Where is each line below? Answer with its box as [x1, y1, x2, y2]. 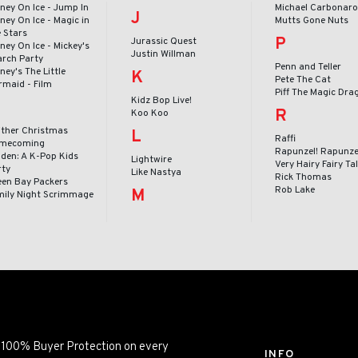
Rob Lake [275, 183, 316, 197]
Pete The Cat [275, 73, 332, 86]
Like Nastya [130, 165, 181, 179]
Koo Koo [130, 106, 169, 120]
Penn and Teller [275, 60, 342, 74]
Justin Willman [130, 47, 196, 61]
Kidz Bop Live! [130, 93, 192, 107]
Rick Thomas [275, 170, 332, 184]
